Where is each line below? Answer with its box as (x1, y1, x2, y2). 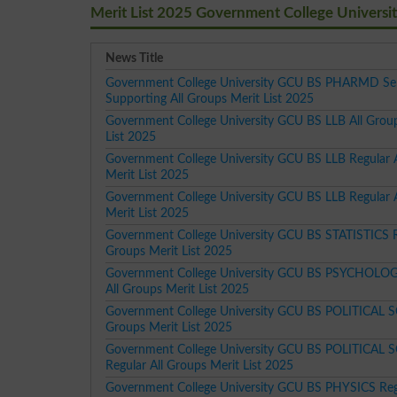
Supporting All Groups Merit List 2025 (105, 92, 315, 105)
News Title (105, 51, 164, 65)
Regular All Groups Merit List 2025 (105, 359, 294, 372)
